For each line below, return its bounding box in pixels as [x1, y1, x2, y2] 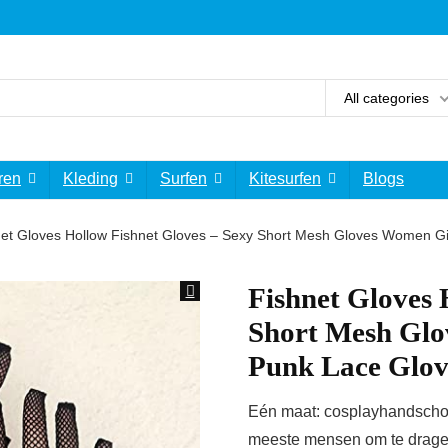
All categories [344, 89, 429, 106]
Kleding [63, 170, 118, 187]
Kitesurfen [249, 170, 321, 187]
